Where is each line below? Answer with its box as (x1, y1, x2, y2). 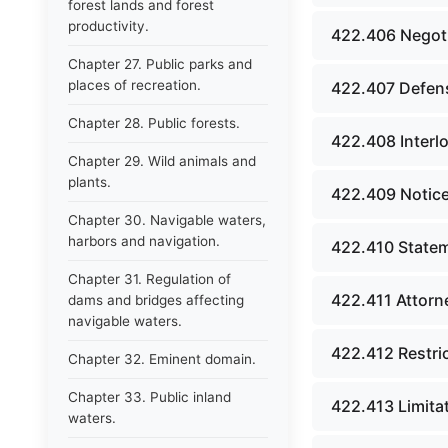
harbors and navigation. (68, 233, 220, 249)
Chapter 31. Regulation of (68, 271, 231, 287)
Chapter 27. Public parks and (68, 56, 252, 72)
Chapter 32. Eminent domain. (68, 351, 256, 367)
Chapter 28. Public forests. (68, 115, 240, 131)
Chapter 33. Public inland (68, 389, 231, 405)
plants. (68, 174, 111, 190)
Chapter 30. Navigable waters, (68, 212, 266, 228)
